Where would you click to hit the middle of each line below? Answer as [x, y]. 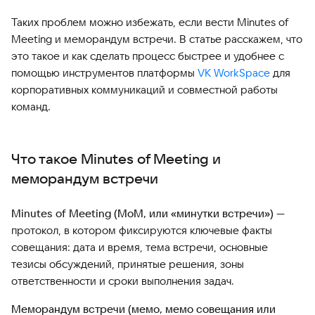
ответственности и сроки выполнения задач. [123, 281]
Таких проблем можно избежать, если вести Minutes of [150, 22]
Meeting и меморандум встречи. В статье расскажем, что [157, 39]
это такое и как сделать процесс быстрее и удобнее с [148, 56]
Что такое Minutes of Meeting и [116, 159]
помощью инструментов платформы [104, 73]
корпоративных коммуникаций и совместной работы [144, 90]
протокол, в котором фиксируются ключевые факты [142, 230]
